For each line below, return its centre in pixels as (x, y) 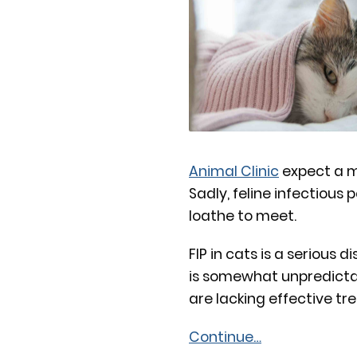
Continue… (225, 337)
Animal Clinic (234, 171)
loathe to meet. (243, 216)
